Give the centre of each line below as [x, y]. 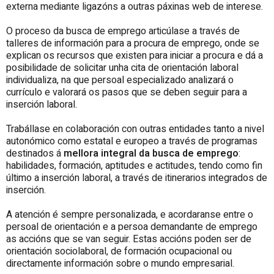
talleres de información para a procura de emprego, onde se [133, 43]
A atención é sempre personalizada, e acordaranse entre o [130, 214]
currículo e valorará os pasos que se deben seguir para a [127, 92]
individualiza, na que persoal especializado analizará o [120, 80]
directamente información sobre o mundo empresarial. [120, 263]
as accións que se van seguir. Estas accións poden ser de [129, 239]
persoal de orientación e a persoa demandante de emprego [132, 227]
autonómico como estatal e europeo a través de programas [132, 141]
